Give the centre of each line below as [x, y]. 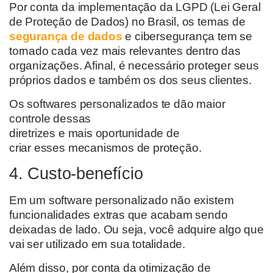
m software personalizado [104, 200]
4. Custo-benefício [76, 174]
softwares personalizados [91, 104]
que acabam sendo [178, 215]
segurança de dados [66, 37]
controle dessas [50, 118]
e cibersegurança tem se [187, 37]
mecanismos [101, 147]
